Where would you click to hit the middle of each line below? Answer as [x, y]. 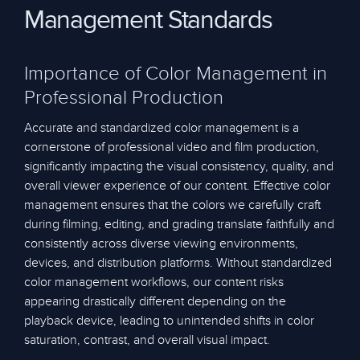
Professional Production [124, 98]
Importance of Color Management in [176, 74]
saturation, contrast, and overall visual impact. [147, 340]
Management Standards [148, 21]
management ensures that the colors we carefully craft [172, 205]
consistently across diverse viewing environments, [161, 243]
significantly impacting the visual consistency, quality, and [179, 166]
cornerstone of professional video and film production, [172, 147]
